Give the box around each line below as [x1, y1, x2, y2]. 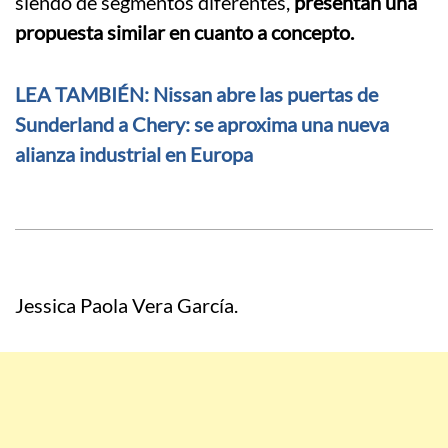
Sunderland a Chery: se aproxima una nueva [15, 112, 389, 137]
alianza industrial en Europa [15, 142, 253, 167]
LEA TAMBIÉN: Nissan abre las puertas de [15, 82, 378, 107]
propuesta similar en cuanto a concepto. [15, 20, 358, 45]
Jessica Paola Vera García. [15, 293, 238, 318]
